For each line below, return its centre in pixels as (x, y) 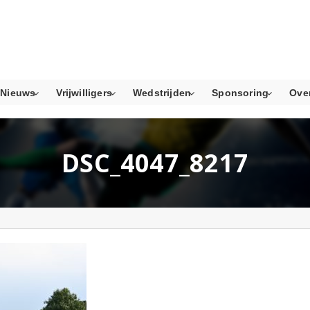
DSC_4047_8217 (155, 163)
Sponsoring (240, 93)
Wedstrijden (162, 93)
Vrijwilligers (84, 93)
